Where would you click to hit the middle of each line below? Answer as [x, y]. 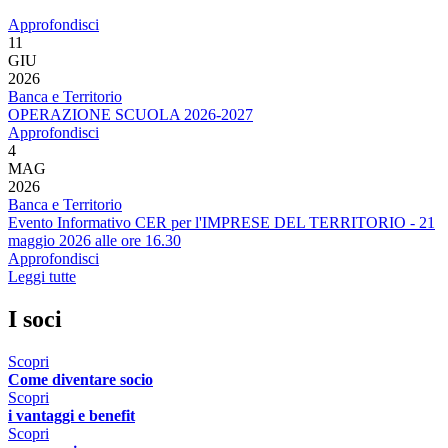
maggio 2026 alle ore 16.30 [94, 241]
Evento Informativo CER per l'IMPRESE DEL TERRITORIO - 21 [221, 223]
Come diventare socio [80, 380]
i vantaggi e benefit [71, 416]
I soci [35, 319]
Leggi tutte [42, 277]
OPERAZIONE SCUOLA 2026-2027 [130, 115]
